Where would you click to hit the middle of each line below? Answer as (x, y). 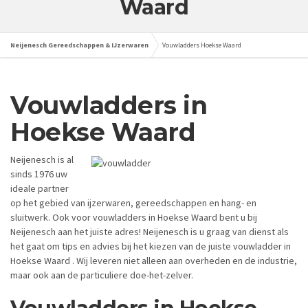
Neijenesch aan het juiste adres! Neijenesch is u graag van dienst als (150, 232)
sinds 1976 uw (39, 174)
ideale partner (40, 189)
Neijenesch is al (42, 160)
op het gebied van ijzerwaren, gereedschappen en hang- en (133, 203)
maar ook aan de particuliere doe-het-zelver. (102, 275)
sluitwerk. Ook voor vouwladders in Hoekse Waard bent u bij (134, 218)
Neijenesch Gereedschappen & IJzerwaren (79, 45)
